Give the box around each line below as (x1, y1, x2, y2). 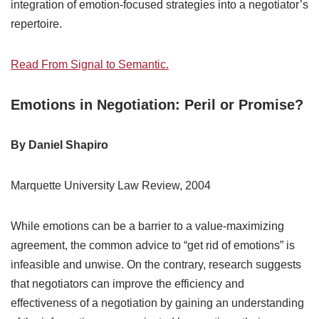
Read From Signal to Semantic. (11, 58, 169, 71)
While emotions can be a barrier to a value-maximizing (11, 220, 284, 233)
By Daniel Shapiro (11, 139, 108, 152)
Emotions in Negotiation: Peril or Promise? (11, 97, 303, 113)
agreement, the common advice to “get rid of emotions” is (11, 239, 295, 252)
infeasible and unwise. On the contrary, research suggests (11, 258, 301, 271)
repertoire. (11, 18, 62, 31)
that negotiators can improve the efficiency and (11, 278, 244, 291)
